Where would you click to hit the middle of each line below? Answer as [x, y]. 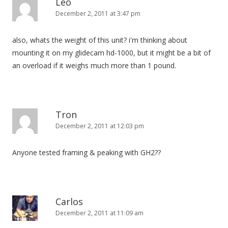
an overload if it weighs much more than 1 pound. [94, 65]
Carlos [69, 202]
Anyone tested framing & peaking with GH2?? [87, 152]
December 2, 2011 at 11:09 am [99, 213]
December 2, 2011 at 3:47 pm [98, 13]
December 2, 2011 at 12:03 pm [100, 126]
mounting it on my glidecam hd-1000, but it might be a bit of [111, 53]
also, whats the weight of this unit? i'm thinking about [100, 40]
